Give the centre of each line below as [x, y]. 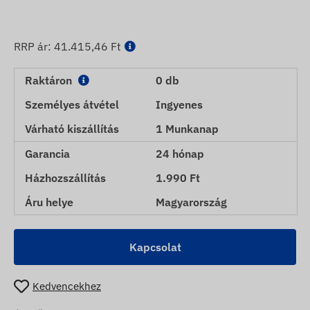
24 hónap [180, 153]
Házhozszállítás [65, 177]
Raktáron [50, 80]
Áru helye [49, 202]
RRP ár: [34, 46]
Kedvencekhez [67, 286]
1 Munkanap [187, 128]
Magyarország [191, 202]
